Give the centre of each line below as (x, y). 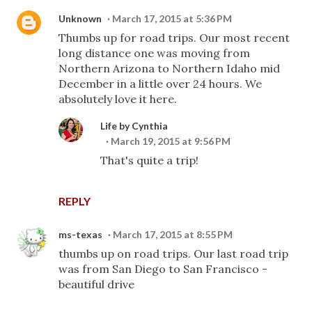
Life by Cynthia (134, 126)
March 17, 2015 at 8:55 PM (173, 234)
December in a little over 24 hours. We (160, 84)
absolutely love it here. (118, 99)
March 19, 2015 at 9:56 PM (171, 141)
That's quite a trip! (149, 160)
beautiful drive (96, 284)
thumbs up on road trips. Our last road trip (173, 253)
